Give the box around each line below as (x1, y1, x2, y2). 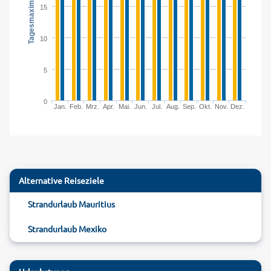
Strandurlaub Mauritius (28, 198, 115, 209)
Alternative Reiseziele (19, 175, 104, 186)
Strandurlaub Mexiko (28, 223, 106, 234)
